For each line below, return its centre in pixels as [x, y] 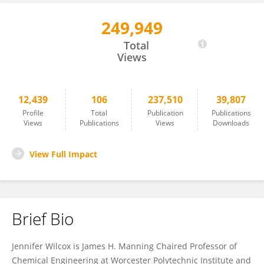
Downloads [231, 123]
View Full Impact [63, 154]
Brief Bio [43, 219]
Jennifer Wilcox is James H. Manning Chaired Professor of [124, 246]
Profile [33, 113]
